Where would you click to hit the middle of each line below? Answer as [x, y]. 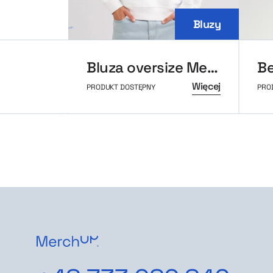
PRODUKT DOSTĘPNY [121, 87]
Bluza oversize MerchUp [212, 68]
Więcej [206, 87]
